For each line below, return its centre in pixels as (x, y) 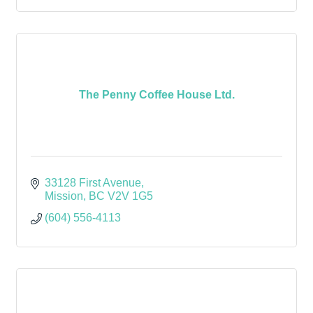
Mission (64, 196)
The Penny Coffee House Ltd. (156, 94)
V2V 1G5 (130, 196)
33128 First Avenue (93, 183)
